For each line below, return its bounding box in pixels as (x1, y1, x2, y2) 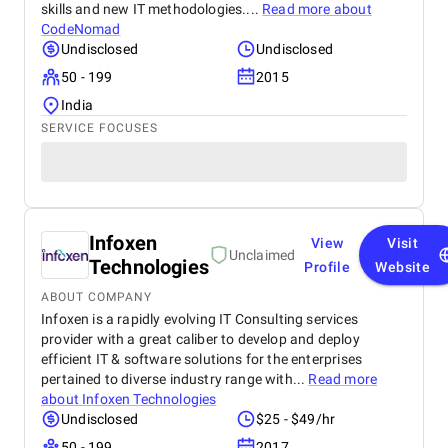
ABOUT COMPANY (41, 290, 152, 304)
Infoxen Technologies (82, 391, 217, 407)
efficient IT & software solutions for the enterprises (41, 351, 363, 367)
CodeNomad (41, 21, 121, 37)
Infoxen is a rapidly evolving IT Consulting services (41, 311, 358, 327)
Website (375, 259, 431, 275)
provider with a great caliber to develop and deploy (41, 331, 360, 347)
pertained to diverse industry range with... (41, 371, 309, 387)
